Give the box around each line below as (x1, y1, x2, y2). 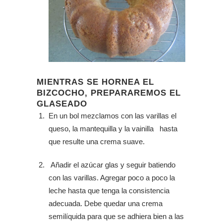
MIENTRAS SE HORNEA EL (37, 77, 154, 87)
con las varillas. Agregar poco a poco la (49, 173, 175, 182)
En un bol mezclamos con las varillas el (49, 111, 176, 120)
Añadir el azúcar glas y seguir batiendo (49, 161, 175, 169)
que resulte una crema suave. (49, 137, 145, 146)
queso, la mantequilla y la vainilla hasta (49, 124, 177, 133)
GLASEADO (37, 99, 87, 109)
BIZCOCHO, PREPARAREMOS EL (37, 88, 181, 98)
